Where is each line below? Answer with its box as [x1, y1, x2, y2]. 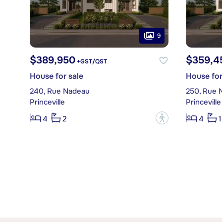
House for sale [29, 71, 83, 82]
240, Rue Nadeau [29, 86, 90, 97]
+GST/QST [75, 57, 107, 66]
